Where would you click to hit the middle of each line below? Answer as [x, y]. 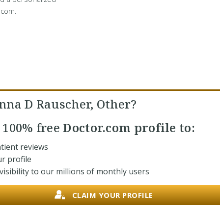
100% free [31, 127]
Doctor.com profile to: [127, 127]
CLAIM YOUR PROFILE [112, 195]
